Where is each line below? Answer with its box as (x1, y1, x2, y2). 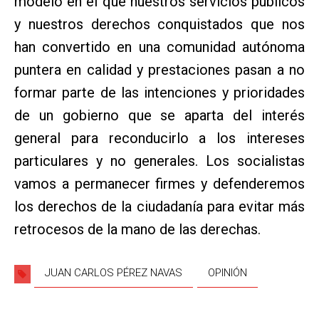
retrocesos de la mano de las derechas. (14, 220, 261, 238)
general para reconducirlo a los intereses (14, 129, 305, 147)
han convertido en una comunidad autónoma (14, 38, 305, 56)
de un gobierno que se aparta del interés (14, 106, 305, 124)
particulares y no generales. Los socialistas (14, 152, 305, 169)
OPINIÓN (208, 266, 247, 279)
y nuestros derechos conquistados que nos (14, 15, 305, 33)
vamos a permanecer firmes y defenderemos (14, 174, 305, 192)
